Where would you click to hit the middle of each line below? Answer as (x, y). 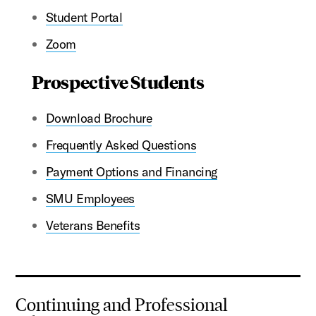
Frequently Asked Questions (121, 145)
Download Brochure (99, 118)
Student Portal (84, 17)
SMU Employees (90, 198)
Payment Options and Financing (131, 171)
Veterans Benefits (93, 225)
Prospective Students (118, 81)
